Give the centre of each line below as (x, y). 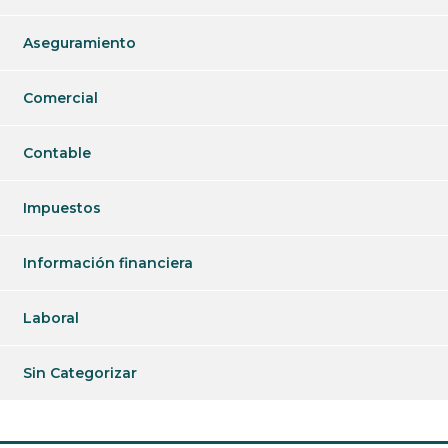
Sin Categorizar (80, 373)
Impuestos (62, 208)
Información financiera (108, 263)
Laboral (51, 318)
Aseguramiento (79, 43)
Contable (57, 153)
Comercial (60, 98)
